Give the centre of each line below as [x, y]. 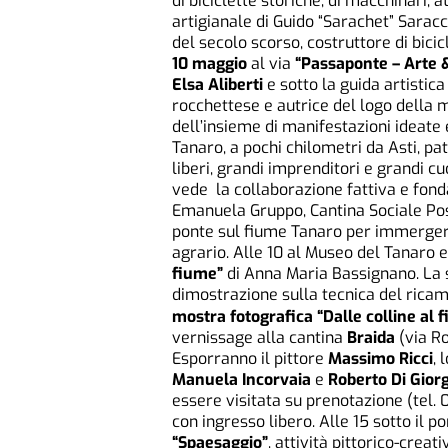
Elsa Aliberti [217, 85]
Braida [371, 338]
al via [273, 64]
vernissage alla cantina [259, 338]
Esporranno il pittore [250, 359]
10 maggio [211, 64]
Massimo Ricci [380, 359]
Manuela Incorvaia [241, 380]
